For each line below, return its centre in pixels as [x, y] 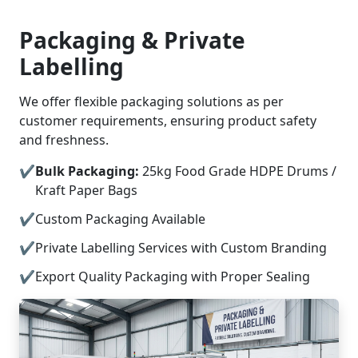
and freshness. [64, 140]
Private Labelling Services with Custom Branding [181, 248]
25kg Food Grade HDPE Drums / [238, 171]
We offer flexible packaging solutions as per [151, 102]
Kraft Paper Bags [86, 191]
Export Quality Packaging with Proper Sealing [173, 277]
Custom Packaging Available [120, 219]
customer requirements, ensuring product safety [168, 121]
